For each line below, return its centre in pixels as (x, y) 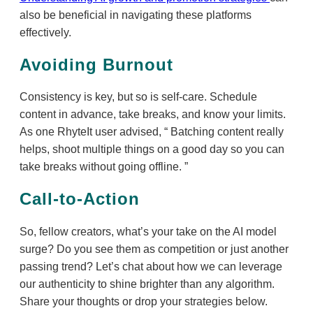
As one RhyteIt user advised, (92, 132)
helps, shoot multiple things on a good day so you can (152, 150)
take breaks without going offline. (102, 167)
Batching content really (226, 132)
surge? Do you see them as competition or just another (154, 249)
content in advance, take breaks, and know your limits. (153, 115)
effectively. (45, 32)
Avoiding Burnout (96, 64)
